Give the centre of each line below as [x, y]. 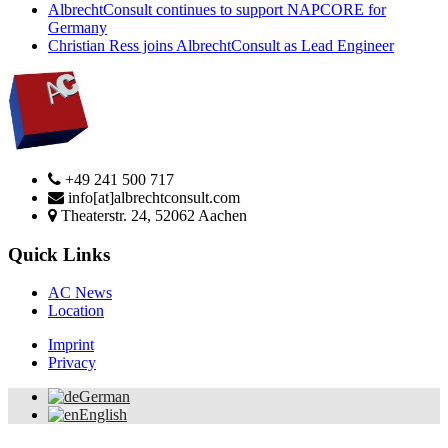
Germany [77, 27]
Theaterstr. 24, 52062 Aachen [152, 215]
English [103, 415]
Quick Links [59, 254]
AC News [80, 293]
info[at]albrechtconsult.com [152, 197]
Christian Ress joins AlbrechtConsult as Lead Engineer [221, 45]
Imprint [71, 345]
